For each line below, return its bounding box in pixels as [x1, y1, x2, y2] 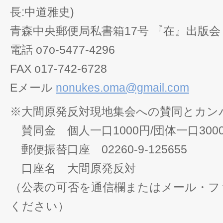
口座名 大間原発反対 [10, 162, 136, 175]
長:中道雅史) [10, 5, 74, 18]
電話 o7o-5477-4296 [10, 43, 115, 56]
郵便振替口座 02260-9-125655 [10, 143, 187, 156]
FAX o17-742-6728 [10, 62, 107, 75]
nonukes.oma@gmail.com [56, 81, 189, 94]
